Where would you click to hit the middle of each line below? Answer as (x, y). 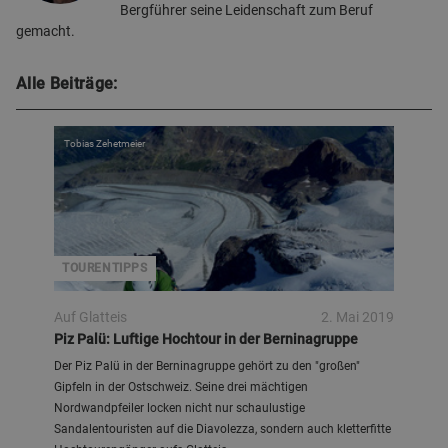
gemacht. (45, 31)
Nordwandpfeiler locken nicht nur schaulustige (179, 408)
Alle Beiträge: (67, 83)
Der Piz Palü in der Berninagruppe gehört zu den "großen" (207, 366)
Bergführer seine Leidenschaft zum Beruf (246, 10)
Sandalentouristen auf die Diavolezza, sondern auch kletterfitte (222, 429)
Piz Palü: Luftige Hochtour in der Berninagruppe (206, 339)
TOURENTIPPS (105, 268)
